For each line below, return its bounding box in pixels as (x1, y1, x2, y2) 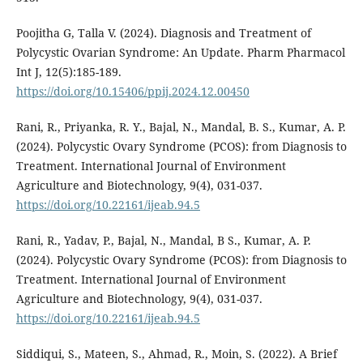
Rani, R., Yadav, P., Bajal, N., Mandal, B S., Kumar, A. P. (15, 233, 311, 249)
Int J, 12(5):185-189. (15, 64, 122, 80)
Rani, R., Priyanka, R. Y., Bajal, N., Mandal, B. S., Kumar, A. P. (15, 119, 346, 135)
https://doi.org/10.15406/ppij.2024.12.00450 (15, 83, 250, 100)
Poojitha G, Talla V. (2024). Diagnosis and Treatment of (15, 25, 311, 41)
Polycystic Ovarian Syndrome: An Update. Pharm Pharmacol (15, 45, 345, 61)
